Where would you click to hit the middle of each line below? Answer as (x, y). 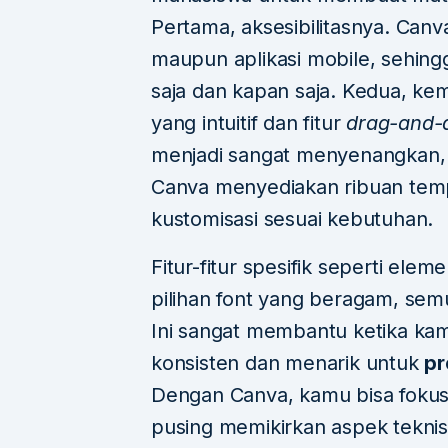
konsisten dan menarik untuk (288, 363)
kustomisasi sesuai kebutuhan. (292, 219)
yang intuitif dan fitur (249, 123)
